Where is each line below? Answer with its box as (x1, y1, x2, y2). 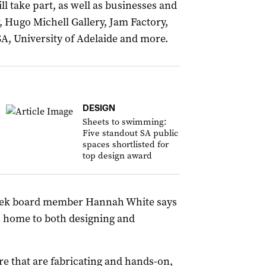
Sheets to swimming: (83, 116, 167, 128)
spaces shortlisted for (83, 138, 169, 150)
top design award (83, 150, 152, 161)
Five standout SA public (83, 127, 178, 139)
